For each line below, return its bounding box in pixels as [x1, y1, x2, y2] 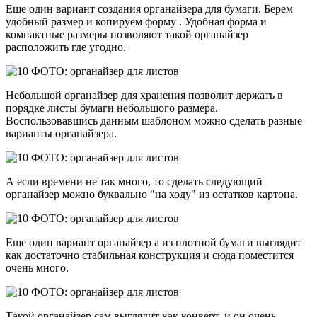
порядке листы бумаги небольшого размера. [6, 101, 218, 114]
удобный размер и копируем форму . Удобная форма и [6, 15, 267, 28]
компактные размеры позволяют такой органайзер [6, 28, 248, 40]
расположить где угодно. [6, 40, 126, 53]
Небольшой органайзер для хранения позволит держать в [6, 88, 283, 101]
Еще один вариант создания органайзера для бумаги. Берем [6, 2, 293, 15]
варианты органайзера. [6, 127, 117, 139]
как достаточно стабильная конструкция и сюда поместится [6, 248, 294, 261]
